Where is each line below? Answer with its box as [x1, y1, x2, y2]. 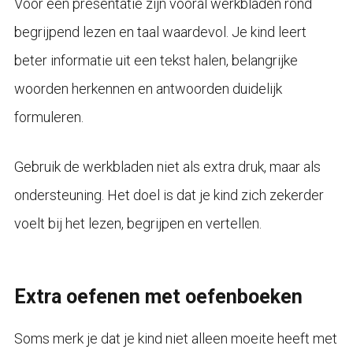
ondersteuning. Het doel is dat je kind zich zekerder [13, 187, 324, 204]
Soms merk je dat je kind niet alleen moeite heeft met [13, 330, 337, 347]
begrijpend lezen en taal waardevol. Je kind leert [13, 24, 307, 41]
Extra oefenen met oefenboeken [13, 285, 303, 309]
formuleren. [13, 109, 84, 126]
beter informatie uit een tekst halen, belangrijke [13, 52, 298, 69]
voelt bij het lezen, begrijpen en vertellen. [13, 215, 262, 232]
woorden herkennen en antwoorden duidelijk [13, 80, 282, 98]
